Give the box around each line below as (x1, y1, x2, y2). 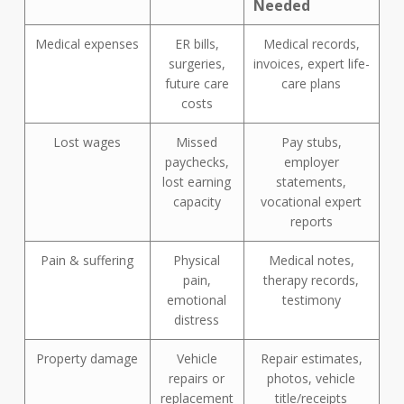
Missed (176, 133, 218, 151)
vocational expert (261, 193, 363, 210)
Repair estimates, (260, 350, 363, 367)
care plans (281, 75, 342, 92)
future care (164, 75, 229, 92)
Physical (173, 252, 221, 269)
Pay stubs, (280, 133, 342, 151)
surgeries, (168, 55, 225, 72)
